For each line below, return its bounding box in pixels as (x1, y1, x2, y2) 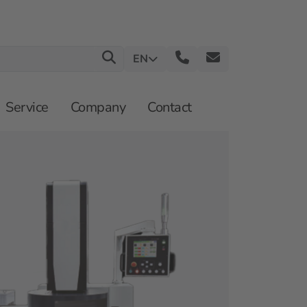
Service (5, 98, 49, 117)
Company (70, 98, 126, 117)
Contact (147, 98, 192, 117)
